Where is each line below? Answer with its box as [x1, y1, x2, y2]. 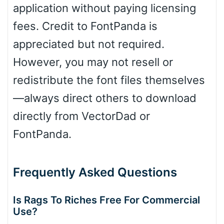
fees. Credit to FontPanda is [13, 19, 157, 33]
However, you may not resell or [13, 55, 173, 69]
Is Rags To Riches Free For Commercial [13, 194, 200, 206]
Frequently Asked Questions [13, 165, 177, 180]
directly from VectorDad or [13, 109, 150, 123]
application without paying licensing [13, 1, 196, 15]
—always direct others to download [13, 91, 196, 105]
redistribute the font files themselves [13, 73, 205, 87]
